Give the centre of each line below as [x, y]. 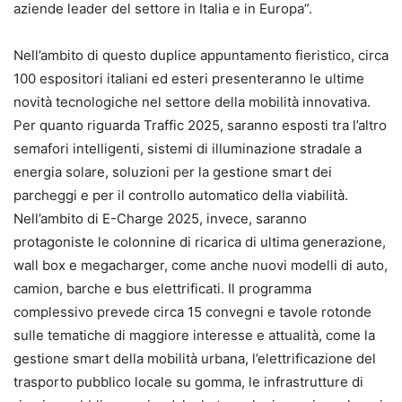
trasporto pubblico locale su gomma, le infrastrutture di [188, 382]
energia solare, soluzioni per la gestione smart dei [173, 172]
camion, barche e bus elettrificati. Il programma [162, 289]
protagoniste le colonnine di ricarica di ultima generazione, [200, 242]
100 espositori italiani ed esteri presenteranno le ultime [189, 79]
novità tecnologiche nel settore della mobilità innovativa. [192, 102]
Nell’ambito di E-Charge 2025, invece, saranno [160, 219]
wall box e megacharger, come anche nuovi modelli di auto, [201, 266]
